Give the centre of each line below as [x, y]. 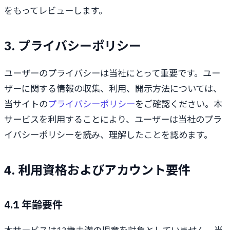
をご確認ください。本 [179, 104]
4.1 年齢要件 [33, 205]
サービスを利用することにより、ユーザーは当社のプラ [113, 119]
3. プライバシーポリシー [73, 45]
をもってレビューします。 [56, 10]
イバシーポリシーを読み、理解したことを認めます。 [108, 135]
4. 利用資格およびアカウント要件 [97, 170]
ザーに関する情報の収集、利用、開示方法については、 [113, 89]
